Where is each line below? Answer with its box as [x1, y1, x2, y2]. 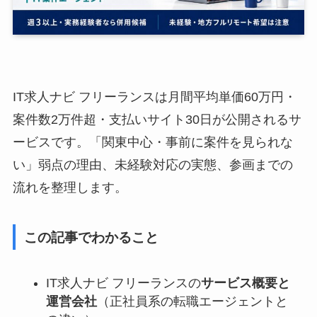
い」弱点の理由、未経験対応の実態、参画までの [12, 158, 293, 172]
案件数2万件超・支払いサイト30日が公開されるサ [12, 113, 301, 127]
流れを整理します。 [12, 180, 127, 195]
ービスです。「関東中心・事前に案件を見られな [12, 135, 293, 149]
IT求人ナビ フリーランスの [45, 275, 201, 290]
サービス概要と [200, 275, 290, 290]
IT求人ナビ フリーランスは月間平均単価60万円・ [12, 90, 296, 104]
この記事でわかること [23, 229, 158, 245]
